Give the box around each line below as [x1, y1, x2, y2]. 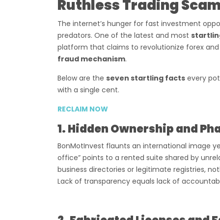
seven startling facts [106, 73, 185, 83]
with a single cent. [57, 85, 119, 95]
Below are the [57, 73, 106, 83]
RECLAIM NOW [57, 104, 108, 114]
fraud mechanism [57, 54, 125, 64]
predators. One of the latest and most [57, 30, 191, 40]
